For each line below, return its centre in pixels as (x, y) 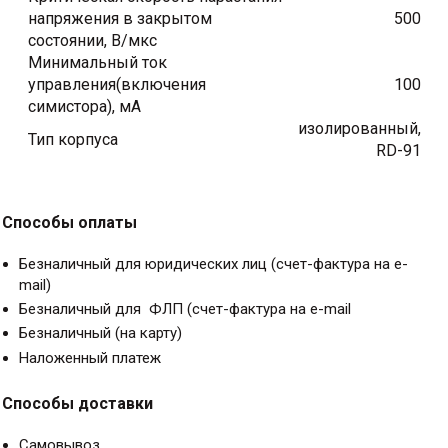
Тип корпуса (72, 140)
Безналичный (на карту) (100, 333)
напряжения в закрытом (119, 19)
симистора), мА (86, 107)
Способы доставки (77, 403)
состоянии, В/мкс (92, 41)
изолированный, (359, 129)
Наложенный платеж (90, 357)
